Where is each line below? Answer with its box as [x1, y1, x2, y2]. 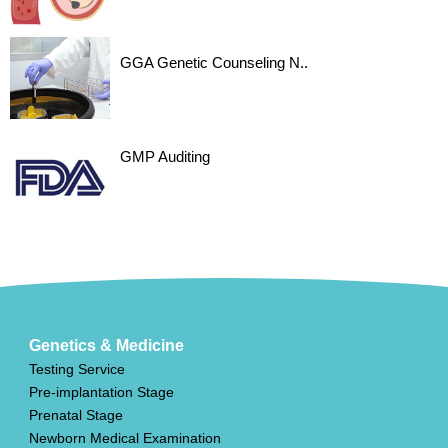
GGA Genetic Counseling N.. [120, 53, 308, 71]
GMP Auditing [120, 148, 210, 166]
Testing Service [28, 361, 125, 378]
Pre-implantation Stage [28, 384, 174, 401]
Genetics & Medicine [28, 337, 184, 355]
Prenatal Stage [28, 407, 123, 424]
